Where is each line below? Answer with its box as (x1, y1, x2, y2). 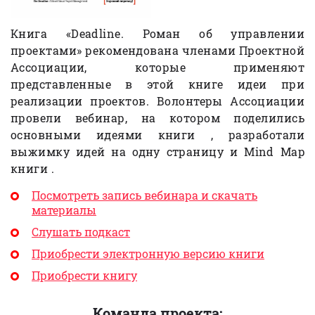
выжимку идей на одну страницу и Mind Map (11, 144, 304, 160)
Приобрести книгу (32, 268, 137, 283)
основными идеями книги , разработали (11, 127, 304, 143)
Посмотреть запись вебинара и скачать (32, 188, 257, 203)
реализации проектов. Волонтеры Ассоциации (11, 94, 304, 109)
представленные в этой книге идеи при (11, 77, 304, 92)
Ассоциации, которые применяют (11, 60, 304, 75)
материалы (32, 202, 96, 218)
